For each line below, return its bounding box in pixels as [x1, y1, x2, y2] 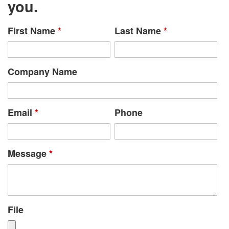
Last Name [114, 24, 164, 37]
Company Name [8, 64, 77, 78]
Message [8, 146, 49, 160]
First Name [8, 24, 58, 37]
